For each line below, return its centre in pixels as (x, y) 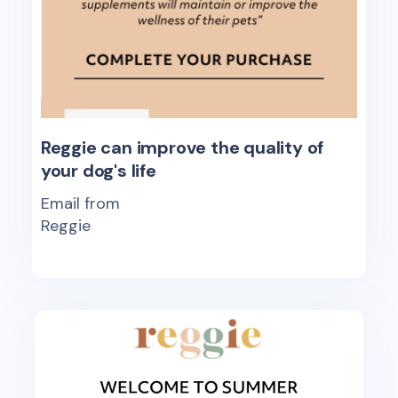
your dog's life (98, 171)
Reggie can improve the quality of (182, 148)
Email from (80, 204)
